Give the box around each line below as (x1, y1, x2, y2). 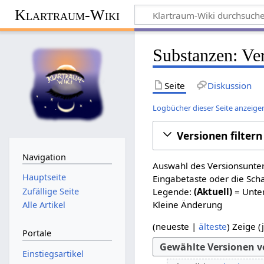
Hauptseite (22, 171, 66, 183)
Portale (22, 227, 51, 239)
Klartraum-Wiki (14, 6, 120, 24)
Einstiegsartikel (22, 248, 84, 259)
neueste (156, 220, 190, 233)
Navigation (22, 151, 66, 163)
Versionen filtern (177, 128, 263, 143)
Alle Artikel (22, 199, 65, 210)
